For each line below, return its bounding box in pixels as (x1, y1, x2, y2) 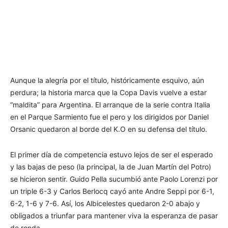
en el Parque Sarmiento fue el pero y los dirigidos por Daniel (10, 112, 209, 122)
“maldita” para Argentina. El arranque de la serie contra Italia (10, 100, 210, 109)
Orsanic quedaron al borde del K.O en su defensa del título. (10, 125, 207, 134)
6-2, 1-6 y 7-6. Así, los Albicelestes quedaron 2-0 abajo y (10, 199, 200, 208)
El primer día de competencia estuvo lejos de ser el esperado (10, 150, 213, 159)
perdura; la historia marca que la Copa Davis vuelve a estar (10, 88, 207, 97)
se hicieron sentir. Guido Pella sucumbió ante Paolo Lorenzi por (10, 175, 218, 184)
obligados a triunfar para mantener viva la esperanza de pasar (10, 211, 218, 220)
